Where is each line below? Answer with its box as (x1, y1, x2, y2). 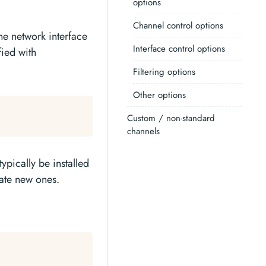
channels (127, 125, 160, 138)
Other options (133, 88, 186, 102)
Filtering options (133, 65, 195, 78)
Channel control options (133, 19, 223, 32)
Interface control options (133, 42, 225, 55)
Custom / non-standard (127, 112, 215, 125)
